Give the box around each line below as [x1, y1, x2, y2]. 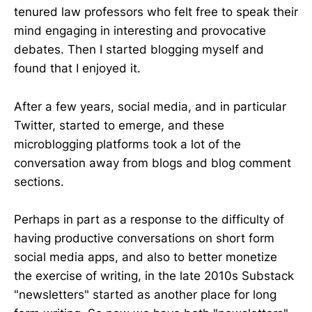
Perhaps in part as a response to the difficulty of [14, 212, 284, 226]
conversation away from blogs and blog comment [14, 155, 291, 170]
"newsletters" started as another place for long [14, 287, 276, 302]
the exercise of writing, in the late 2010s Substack [14, 268, 294, 283]
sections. [14, 174, 64, 189]
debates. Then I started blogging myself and [14, 42, 264, 57]
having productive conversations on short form [14, 231, 274, 245]
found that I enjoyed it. [14, 61, 141, 76]
